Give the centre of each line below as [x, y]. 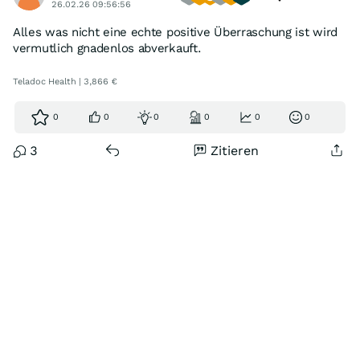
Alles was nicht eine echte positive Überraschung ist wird [175, 32]
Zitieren [235, 151]
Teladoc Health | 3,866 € [65, 82]
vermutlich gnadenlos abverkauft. [107, 48]
